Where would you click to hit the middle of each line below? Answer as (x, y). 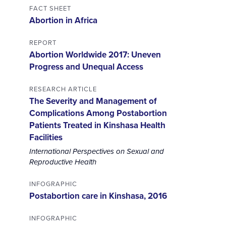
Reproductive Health (63, 163)
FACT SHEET (50, 8)
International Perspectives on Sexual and (96, 152)
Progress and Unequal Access (86, 67)
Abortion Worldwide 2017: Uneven (95, 55)
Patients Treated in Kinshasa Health (97, 125)
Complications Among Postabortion (98, 113)
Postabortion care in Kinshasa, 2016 (98, 196)
